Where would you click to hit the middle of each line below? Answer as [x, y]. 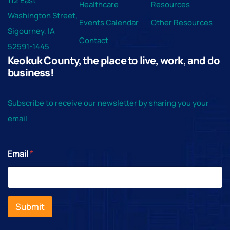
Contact [94, 41]
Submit [30, 206]
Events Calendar [109, 23]
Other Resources [181, 23]
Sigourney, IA [31, 31]
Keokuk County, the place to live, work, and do [114, 61]
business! [31, 73]
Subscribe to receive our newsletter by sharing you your [108, 103]
